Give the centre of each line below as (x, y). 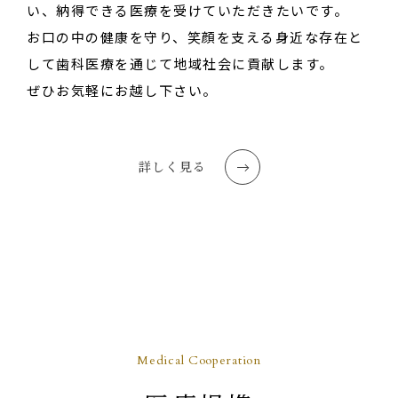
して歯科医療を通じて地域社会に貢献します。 (180, 64)
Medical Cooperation (199, 361)
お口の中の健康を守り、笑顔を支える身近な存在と (195, 37)
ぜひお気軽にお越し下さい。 (122, 91)
